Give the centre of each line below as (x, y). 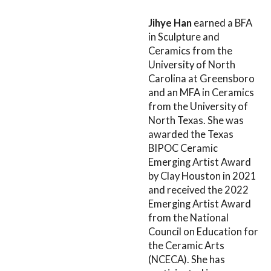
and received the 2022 (198, 190)
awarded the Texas (191, 135)
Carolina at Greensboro (201, 79)
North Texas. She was (196, 121)
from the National (188, 218)
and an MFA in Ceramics (201, 93)
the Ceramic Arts (186, 246)
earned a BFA (222, 23)
